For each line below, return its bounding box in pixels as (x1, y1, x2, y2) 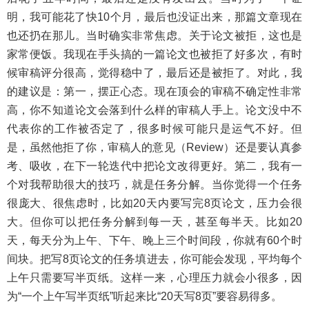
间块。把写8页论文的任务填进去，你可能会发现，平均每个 (7, 252, 302, 265)
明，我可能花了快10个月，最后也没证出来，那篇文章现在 (7, 10, 302, 23)
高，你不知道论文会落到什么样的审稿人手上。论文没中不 (7, 103, 302, 116)
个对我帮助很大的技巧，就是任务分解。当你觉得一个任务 (7, 178, 302, 190)
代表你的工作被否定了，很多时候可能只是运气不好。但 (7, 122, 302, 134)
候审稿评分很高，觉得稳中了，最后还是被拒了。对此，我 (7, 66, 302, 79)
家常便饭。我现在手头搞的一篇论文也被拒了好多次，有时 (7, 48, 302, 60)
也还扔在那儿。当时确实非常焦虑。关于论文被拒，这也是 (7, 29, 302, 41)
